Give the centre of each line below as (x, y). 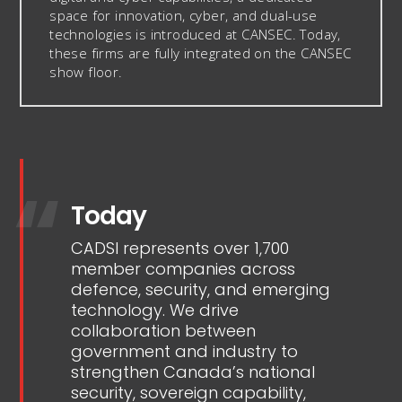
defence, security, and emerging (201, 290)
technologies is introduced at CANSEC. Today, (195, 35)
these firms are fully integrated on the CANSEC (201, 53)
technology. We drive (155, 310)
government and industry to (185, 352)
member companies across (184, 269)
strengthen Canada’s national (193, 372)
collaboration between (164, 331)
